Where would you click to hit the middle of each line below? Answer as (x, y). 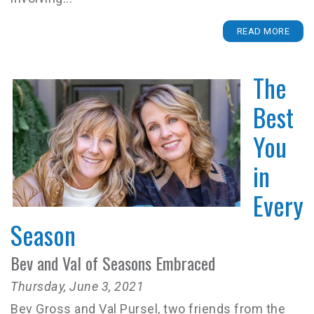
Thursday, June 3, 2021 (77, 286)
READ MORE (263, 31)
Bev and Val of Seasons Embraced (113, 263)
